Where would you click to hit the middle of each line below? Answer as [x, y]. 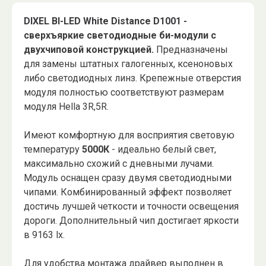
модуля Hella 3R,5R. [66, 107]
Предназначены [191, 50]
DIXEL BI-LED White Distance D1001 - [105, 21]
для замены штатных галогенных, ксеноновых [128, 64]
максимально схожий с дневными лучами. [119, 164]
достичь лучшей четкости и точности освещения [131, 207]
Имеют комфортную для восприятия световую [129, 135]
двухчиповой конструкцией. [89, 50]
